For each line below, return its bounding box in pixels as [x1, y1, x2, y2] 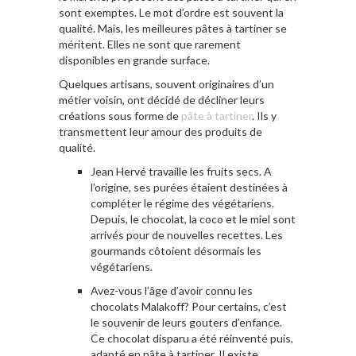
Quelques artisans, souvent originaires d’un [59, 76, 274, 91]
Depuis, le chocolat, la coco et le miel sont [91, 211, 296, 226]
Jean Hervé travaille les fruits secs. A [91, 164, 272, 178]
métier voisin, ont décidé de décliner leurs [59, 92, 265, 106]
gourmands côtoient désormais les [91, 243, 261, 257]
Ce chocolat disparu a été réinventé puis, [91, 331, 293, 345]
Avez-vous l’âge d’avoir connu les [91, 283, 253, 297]
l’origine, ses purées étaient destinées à [91, 180, 288, 194]
